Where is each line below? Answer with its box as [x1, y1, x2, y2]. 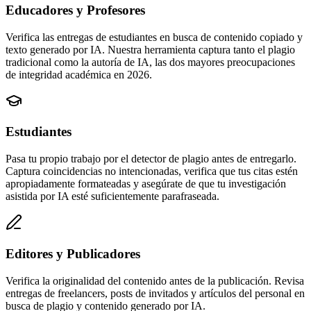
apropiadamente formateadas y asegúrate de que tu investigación [6, 178, 286, 190]
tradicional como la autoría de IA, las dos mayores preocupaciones [6, 56, 295, 68]
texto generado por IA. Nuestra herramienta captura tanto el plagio [6, 43, 295, 56]
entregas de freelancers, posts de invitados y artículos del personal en [6, 287, 305, 299]
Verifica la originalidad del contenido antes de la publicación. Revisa [6, 274, 304, 287]
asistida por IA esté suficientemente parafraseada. [6, 190, 219, 203]
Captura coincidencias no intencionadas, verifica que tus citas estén [6, 165, 298, 178]
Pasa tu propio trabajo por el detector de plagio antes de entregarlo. [6, 153, 296, 165]
